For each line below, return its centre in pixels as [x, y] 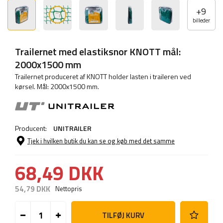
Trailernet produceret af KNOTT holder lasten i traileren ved [103, 77]
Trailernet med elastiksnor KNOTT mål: [98, 52]
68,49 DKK [59, 173]
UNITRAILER [72, 128]
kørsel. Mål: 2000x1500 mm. [57, 87]
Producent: [32, 128]
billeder [201, 21]
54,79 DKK [33, 189]
